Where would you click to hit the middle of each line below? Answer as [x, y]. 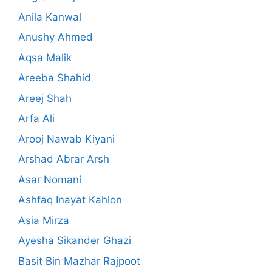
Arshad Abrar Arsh [64, 159]
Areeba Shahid [55, 78]
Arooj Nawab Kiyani [66, 139]
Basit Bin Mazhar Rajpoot [79, 261]
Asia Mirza [44, 220]
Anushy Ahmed [56, 37]
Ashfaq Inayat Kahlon [70, 200]
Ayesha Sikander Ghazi [75, 241]
